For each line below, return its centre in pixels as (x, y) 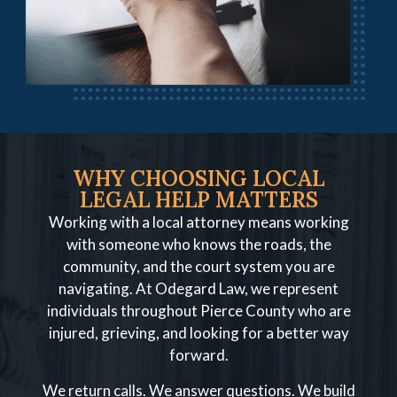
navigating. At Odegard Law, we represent (198, 289)
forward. (198, 355)
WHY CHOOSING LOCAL (198, 179)
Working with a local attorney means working (198, 222)
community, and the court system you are (198, 267)
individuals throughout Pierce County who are (198, 311)
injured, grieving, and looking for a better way (198, 333)
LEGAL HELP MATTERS (198, 200)
